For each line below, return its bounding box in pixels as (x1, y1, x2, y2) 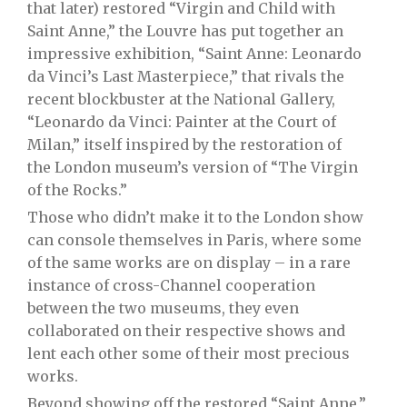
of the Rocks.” (27, 181, 127, 199)
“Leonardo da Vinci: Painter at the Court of (27, 113, 336, 131)
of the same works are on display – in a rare (27, 253, 351, 272)
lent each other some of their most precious (27, 344, 350, 362)
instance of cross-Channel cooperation (27, 276, 315, 294)
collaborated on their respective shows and (27, 322, 345, 340)
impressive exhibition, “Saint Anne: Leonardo (27, 45, 362, 63)
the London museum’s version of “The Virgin (27, 158, 358, 176)
